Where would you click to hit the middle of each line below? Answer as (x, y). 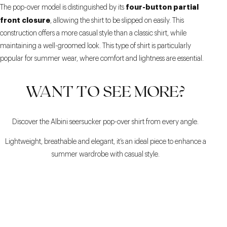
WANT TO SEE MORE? (105, 91)
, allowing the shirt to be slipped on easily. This (117, 21)
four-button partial (162, 7)
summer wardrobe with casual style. (105, 155)
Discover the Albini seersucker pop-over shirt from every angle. (105, 122)
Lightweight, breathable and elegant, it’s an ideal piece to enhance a (105, 142)
